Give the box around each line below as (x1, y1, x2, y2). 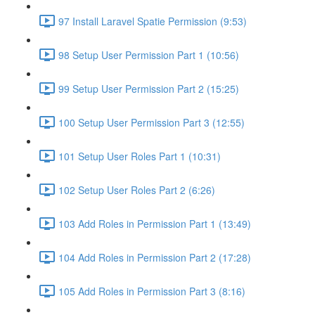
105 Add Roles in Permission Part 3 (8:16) (58, 283, 245, 298)
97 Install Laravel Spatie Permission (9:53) (58, 13, 247, 28)
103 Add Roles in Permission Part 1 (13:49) (58, 216, 251, 231)
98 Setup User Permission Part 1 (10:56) (58, 47, 239, 62)
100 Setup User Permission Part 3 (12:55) (58, 115, 245, 129)
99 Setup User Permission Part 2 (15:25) (58, 81, 239, 96)
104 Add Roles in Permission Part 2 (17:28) (58, 250, 251, 264)
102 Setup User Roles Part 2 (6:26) (58, 182, 215, 197)
